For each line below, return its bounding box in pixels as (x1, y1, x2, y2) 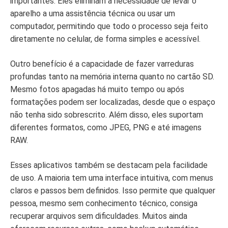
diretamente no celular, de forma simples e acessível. (10, 34, 201, 44)
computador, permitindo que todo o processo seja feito (10, 21, 208, 31)
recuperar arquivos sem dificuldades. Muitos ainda (10, 211, 187, 221)
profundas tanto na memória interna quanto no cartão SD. (10, 71, 214, 81)
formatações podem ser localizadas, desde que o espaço (10, 97, 215, 107)
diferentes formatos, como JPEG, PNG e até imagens (10, 122, 202, 132)
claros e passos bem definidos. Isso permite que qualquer (10, 185, 215, 195)
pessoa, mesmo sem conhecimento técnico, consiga (10, 198, 197, 208)
